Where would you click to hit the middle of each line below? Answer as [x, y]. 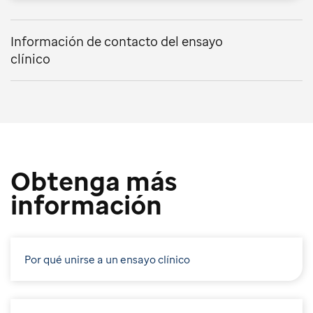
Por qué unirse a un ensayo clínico [107, 259]
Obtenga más [94, 181]
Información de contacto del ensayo [117, 41]
